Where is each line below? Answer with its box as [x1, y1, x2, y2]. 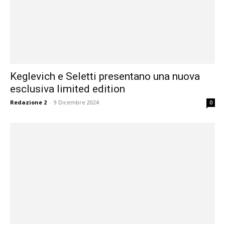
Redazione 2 [10, 98, 47, 106]
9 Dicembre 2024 [54, 98, 99, 106]
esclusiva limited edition [10, 83, 125, 95]
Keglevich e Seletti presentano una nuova [10, 70, 200, 83]
